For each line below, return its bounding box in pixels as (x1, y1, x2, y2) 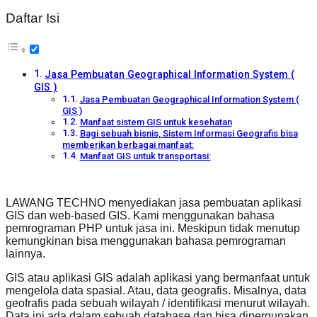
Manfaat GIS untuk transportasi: (79, 151, 211, 162)
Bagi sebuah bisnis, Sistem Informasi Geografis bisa (79, 128, 298, 139)
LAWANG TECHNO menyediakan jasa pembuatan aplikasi (6, 197, 301, 209)
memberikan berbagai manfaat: (62, 139, 194, 151)
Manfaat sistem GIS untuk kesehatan (79, 117, 232, 128)
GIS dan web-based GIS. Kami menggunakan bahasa (6, 209, 275, 222)
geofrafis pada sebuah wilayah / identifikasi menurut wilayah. (6, 297, 310, 310)
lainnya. (6, 248, 45, 260)
